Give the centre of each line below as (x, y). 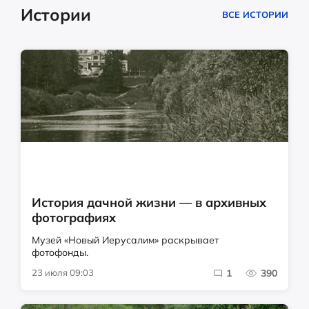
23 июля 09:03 (63, 273)
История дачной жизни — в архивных (149, 203)
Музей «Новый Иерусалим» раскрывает (125, 240)
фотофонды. (60, 253)
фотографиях (74, 218)
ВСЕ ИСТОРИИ (255, 15)
